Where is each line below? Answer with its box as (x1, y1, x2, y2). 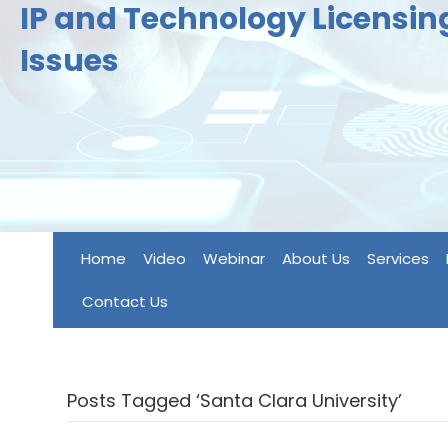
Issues (20, 40, 119, 82)
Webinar (202, 248, 265, 269)
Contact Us (81, 291, 168, 312)
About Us (281, 248, 350, 269)
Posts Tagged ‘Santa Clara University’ (67, 388, 403, 413)
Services (366, 248, 429, 269)
